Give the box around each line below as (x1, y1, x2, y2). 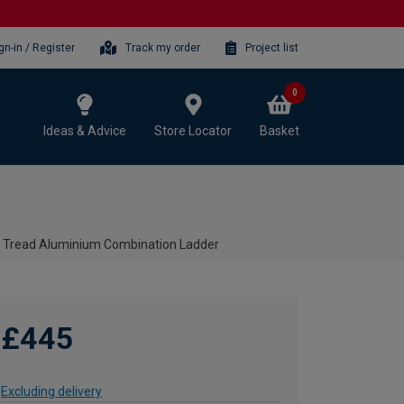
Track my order (125, 41, 201, 54)
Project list (245, 41, 298, 54)
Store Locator (154, 123, 232, 138)
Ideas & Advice (43, 123, 126, 138)
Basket (260, 123, 299, 138)
